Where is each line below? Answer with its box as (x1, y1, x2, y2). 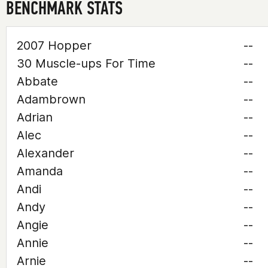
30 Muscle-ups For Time (17, 56, 156, 71)
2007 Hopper (17, 38, 92, 53)
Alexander (17, 146, 74, 160)
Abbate (17, 74, 58, 89)
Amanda (17, 164, 63, 178)
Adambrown (17, 92, 86, 106)
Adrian (17, 110, 53, 124)
